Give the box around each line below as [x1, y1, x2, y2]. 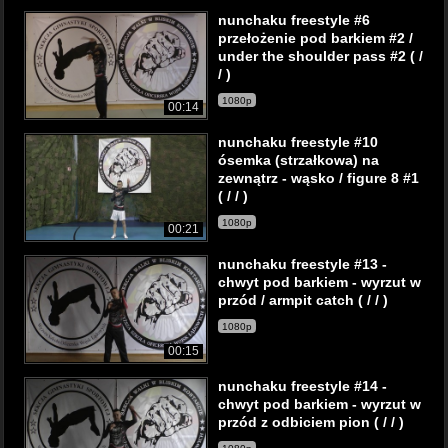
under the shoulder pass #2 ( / [218, 48, 423, 64]
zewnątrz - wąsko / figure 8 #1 [218, 170, 419, 186]
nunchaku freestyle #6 [218, 12, 370, 28]
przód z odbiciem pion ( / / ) [218, 414, 404, 430]
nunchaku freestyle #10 [218, 134, 378, 150]
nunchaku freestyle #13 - [218, 256, 387, 272]
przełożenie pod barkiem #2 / [218, 30, 413, 46]
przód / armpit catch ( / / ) [218, 292, 388, 308]
